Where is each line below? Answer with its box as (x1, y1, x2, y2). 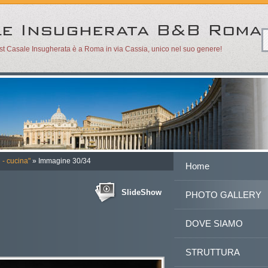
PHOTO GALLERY (185, 190, 261, 200)
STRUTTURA (185, 247, 240, 257)
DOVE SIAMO (185, 218, 243, 229)
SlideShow (121, 188, 162, 197)
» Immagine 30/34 (31, 157, 91, 165)
